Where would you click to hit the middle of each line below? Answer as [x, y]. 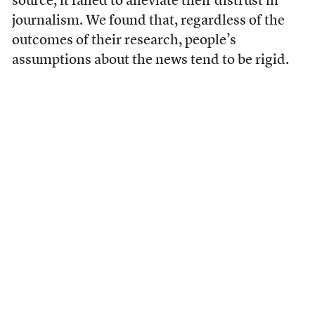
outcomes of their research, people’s [124, 40]
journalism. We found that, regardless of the [148, 21]
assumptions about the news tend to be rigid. [150, 60]
